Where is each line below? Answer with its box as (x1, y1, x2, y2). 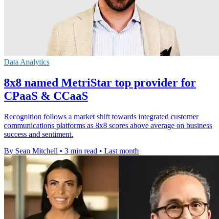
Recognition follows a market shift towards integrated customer (4, 112, 198, 121)
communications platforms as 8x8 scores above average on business (4, 121, 212, 130)
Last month (104, 146, 139, 155)
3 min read (65, 146, 97, 155)
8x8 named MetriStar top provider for (4, 76, 196, 89)
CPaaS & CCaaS (4, 89, 88, 102)
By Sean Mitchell (4, 146, 58, 155)
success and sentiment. (4, 130, 73, 138)
